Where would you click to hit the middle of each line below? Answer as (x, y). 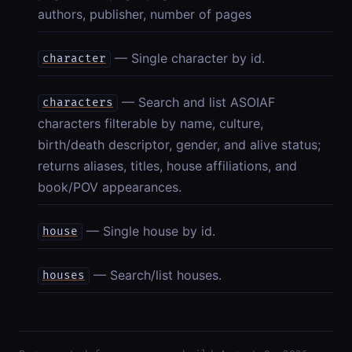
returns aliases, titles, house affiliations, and (167, 165)
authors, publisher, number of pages (145, 14)
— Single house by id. (150, 231)
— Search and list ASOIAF (198, 102)
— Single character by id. (189, 58)
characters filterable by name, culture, (150, 123)
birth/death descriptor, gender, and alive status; (179, 144)
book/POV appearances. (110, 187)
